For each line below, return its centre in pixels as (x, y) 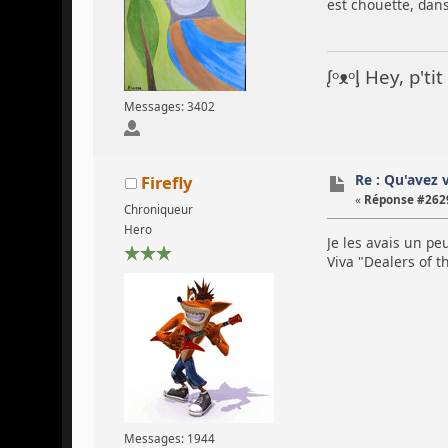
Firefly (166, 182)
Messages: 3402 (169, 106)
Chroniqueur (158, 209)
